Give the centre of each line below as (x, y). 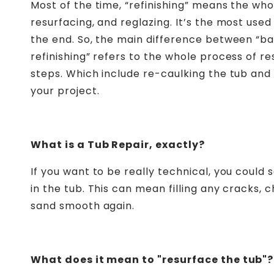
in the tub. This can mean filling (116, 188)
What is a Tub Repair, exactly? (118, 144)
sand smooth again (82, 206)
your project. (65, 91)
